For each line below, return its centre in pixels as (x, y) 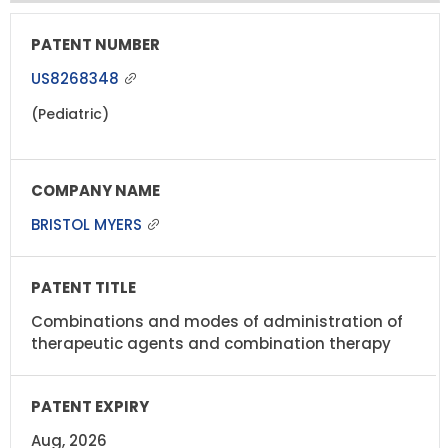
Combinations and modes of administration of (217, 321)
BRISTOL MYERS (88, 224)
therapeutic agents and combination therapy (211, 343)
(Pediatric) (70, 113)
